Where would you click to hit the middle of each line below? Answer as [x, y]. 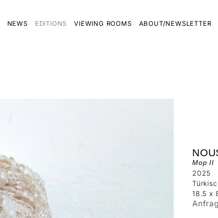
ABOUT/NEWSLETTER [175, 23]
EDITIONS [51, 23]
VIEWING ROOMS [103, 23]
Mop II [203, 162]
